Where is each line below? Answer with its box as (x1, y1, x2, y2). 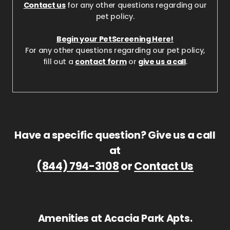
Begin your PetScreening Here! (56, 33, 174, 44)
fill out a (43, 56, 73, 67)
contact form (75, 56, 127, 67)
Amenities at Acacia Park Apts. (37, 211, 193, 225)
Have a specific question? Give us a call (14, 127, 216, 142)
